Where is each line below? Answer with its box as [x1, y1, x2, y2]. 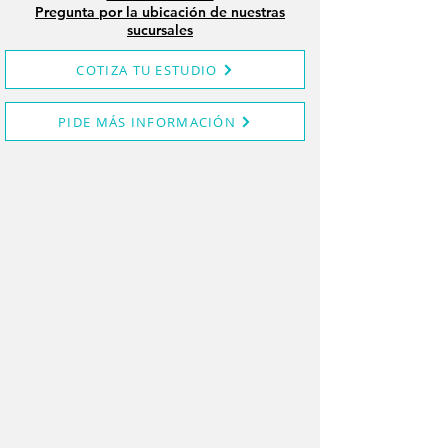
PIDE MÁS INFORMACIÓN [58, 112, 236, 131]
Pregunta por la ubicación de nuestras [35, 3, 285, 21]
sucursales [127, 21, 193, 39]
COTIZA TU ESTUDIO [76, 60, 218, 79]
